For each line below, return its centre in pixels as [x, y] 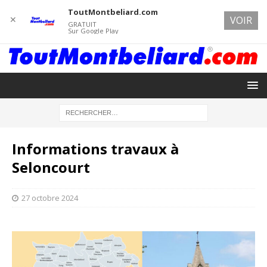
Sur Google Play [93, 31]
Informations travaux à [95, 148]
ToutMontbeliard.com [113, 12]
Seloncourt [51, 167]
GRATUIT [82, 24]
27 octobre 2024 [50, 198]
